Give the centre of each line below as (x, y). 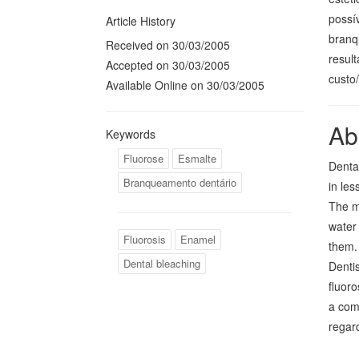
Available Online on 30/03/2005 (185, 85)
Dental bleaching (162, 263)
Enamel (198, 239)
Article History (141, 21)
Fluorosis (145, 239)
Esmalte (197, 158)
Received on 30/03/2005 (168, 45)
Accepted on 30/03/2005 (168, 65)
